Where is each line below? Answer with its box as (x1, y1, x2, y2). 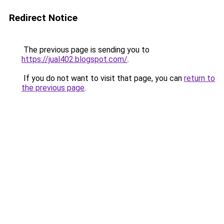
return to (184, 73, 215, 83)
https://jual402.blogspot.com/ (21, 54, 127, 64)
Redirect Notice (9, 12, 77, 23)
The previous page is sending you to (21, 45, 149, 54)
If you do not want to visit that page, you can (21, 73, 184, 83)
